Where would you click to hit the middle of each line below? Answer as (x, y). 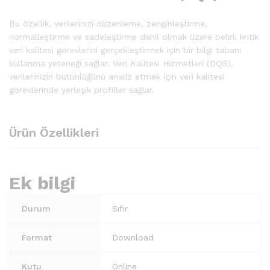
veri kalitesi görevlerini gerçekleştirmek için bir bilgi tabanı (125, 50)
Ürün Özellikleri (54, 132)
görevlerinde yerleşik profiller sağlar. (82, 89)
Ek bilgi (42, 183)
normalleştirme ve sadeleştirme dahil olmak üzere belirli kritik (134, 36)
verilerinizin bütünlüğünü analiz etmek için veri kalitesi (117, 76)
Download (133, 237)
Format (37, 237)
